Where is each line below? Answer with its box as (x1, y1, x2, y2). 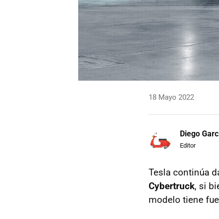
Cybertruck (149, 180, 195, 192)
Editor (180, 141, 196, 149)
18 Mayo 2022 (149, 93, 194, 102)
